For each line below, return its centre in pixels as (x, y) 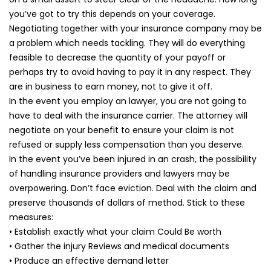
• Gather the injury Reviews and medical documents (119, 246)
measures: (31, 217)
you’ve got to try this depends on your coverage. (112, 14)
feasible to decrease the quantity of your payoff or (117, 57)
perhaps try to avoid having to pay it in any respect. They (130, 72)
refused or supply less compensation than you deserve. (126, 145)
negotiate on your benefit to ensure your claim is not (122, 130)
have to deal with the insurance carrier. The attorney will (128, 116)
